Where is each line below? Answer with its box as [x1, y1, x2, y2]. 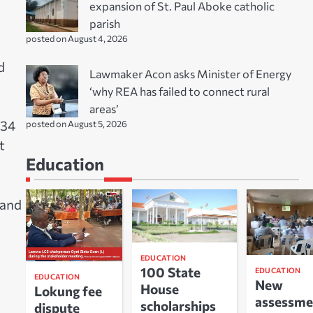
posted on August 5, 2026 [25, 117, 127, 129]
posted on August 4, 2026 [25, 32, 128, 44]
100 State [140, 263, 201, 280]
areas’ [89, 101, 119, 115]
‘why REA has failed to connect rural [89, 83, 270, 98]
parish [89, 15, 120, 30]
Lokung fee [34, 283, 102, 300]
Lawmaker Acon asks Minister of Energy [89, 66, 291, 80]
